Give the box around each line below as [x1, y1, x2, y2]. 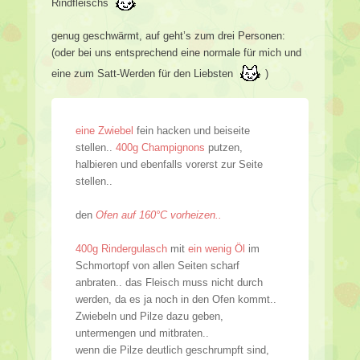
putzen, [205, 141, 243, 154]
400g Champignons [116, 141, 205, 154]
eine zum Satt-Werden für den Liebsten [51, 67, 236, 80]
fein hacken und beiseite [133, 125, 250, 137]
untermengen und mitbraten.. [76, 327, 209, 340]
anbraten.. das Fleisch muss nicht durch [76, 276, 263, 289]
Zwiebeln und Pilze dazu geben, [76, 310, 223, 323]
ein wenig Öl [188, 243, 245, 256]
